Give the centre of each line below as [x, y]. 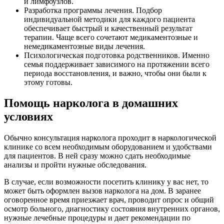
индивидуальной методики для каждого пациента [109, 19]
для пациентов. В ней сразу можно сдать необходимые [97, 156]
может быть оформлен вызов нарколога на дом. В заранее [102, 191]
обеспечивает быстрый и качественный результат [108, 28]
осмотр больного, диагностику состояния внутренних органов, [112, 209]
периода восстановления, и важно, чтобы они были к [115, 73]
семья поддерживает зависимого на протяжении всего [117, 64]
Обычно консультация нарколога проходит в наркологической [110, 138]
